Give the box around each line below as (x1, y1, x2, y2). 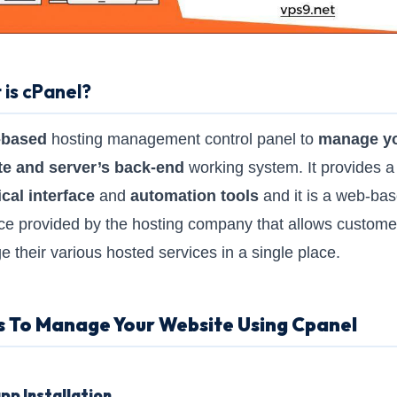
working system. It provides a (184, 158, 394, 176)
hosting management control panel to (47, 129, 314, 148)
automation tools (130, 186, 259, 205)
